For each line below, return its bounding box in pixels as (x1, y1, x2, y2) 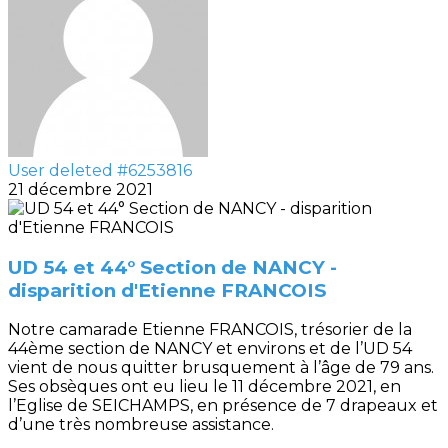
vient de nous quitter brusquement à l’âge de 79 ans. (8, 358, 434, 378)
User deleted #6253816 (8, 161, 192, 180)
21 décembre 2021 (8, 180, 153, 199)
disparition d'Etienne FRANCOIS (8, 278, 326, 302)
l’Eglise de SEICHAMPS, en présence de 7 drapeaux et (8, 396, 438, 416)
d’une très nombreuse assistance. (8, 415, 274, 435)
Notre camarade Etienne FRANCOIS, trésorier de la (8, 320, 412, 340)
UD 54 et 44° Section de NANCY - (8, 255, 337, 279)
